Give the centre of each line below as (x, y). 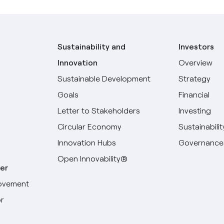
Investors (196, 46)
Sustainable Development (104, 78)
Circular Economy (90, 126)
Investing (194, 110)
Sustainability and (92, 46)
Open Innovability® (93, 158)
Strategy (194, 78)
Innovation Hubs (87, 142)
